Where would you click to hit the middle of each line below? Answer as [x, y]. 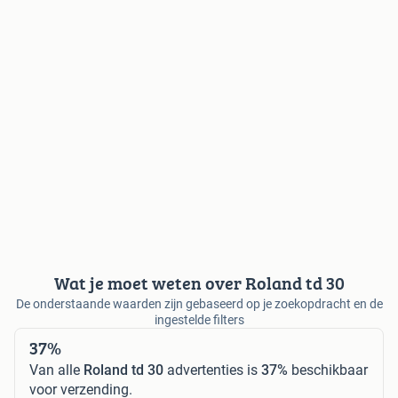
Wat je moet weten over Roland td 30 [199, 283]
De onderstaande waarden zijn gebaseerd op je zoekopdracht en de [199, 303]
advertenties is [212, 370]
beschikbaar [328, 370]
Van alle [56, 370]
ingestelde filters [199, 319]
